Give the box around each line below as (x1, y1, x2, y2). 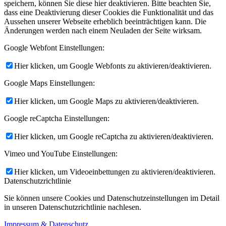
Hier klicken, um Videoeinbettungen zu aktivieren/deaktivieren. (14, 167, 215, 176)
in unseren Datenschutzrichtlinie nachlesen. (4, 202, 141, 211)
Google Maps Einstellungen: (4, 78, 95, 87)
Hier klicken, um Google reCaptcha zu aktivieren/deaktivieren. (14, 132, 213, 141)
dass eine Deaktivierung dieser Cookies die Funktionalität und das (4, 8, 213, 17)
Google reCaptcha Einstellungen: (4, 114, 109, 123)
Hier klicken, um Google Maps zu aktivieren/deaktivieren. (14, 96, 199, 105)
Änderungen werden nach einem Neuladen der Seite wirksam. (4, 26, 202, 35)
